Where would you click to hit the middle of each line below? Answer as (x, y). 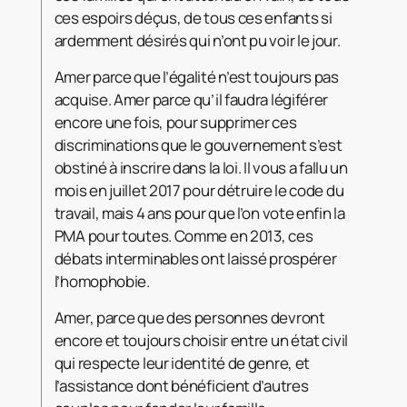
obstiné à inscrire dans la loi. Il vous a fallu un (201, 167)
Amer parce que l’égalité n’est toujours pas (196, 76)
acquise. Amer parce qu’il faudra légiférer (191, 99)
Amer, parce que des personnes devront (189, 317)
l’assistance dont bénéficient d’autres (181, 385)
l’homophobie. (102, 281)
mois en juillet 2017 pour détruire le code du (199, 190)
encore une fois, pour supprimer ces (175, 122)
